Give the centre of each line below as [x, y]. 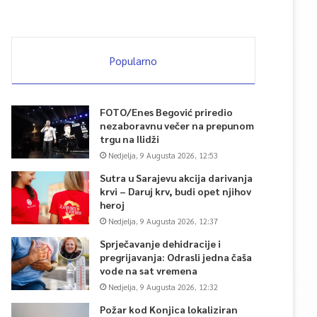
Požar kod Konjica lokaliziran [169, 309]
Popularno [133, 60]
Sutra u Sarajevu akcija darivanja [176, 178]
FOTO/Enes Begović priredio [166, 112]
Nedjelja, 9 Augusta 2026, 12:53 [163, 155]
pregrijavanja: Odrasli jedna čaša [176, 257]
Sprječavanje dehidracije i [160, 243]
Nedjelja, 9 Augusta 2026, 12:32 [163, 287]
